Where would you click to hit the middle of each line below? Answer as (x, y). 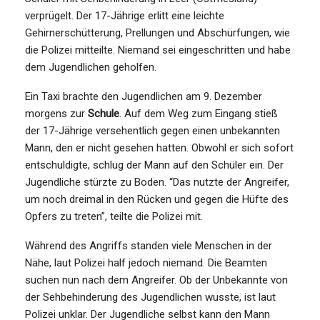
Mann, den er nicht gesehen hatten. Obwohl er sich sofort (159, 147)
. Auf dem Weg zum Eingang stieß (199, 113)
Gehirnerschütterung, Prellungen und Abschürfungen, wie (157, 32)
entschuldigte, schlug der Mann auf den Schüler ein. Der (154, 165)
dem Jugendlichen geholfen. (91, 67)
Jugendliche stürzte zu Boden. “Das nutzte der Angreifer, (157, 182)
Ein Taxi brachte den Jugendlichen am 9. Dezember (144, 96)
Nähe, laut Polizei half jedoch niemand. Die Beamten (146, 262)
